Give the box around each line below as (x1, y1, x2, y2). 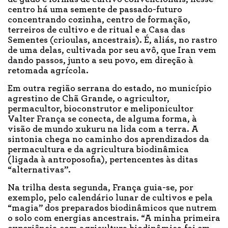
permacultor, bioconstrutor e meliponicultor (8, 104, 193, 114)
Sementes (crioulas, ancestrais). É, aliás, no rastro (8, 36, 217, 45)
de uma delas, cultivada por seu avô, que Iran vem (8, 46, 216, 55)
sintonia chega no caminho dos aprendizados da (8, 135, 209, 145)
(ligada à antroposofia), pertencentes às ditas (8, 155, 198, 165)
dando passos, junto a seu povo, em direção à (8, 56, 193, 66)
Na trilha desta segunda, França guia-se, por (8, 183, 193, 193)
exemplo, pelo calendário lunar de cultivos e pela (8, 193, 213, 203)
